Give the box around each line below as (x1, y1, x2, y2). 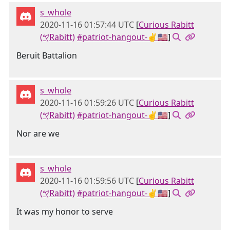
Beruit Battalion (16, 50, 77, 61)
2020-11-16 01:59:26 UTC (40, 97, 134, 108)
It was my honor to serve (16, 206, 113, 217)
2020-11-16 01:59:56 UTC (40, 175, 134, 186)
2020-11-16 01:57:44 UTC (40, 19, 134, 30)
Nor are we (16, 128, 60, 139)
